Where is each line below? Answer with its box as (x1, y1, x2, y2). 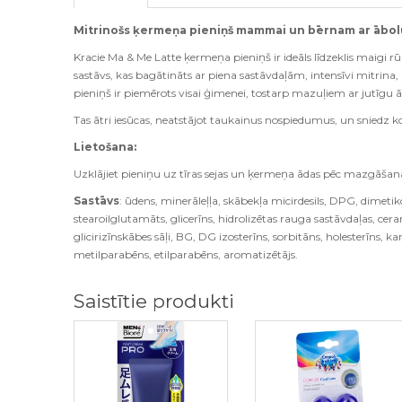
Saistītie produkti (74, 290, 235, 313)
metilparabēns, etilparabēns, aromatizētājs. (74, 248, 299, 262)
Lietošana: (74, 140, 137, 154)
